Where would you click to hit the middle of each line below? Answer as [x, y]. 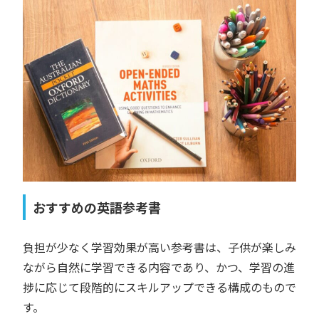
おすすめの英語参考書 [97, 208]
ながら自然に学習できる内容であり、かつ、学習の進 [159, 267]
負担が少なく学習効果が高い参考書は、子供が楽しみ [159, 247]
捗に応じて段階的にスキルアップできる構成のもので [159, 287]
